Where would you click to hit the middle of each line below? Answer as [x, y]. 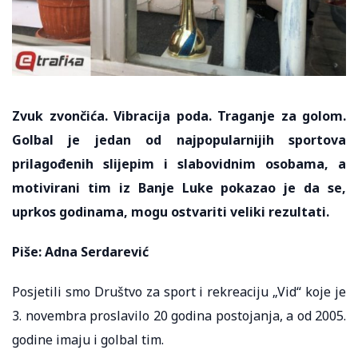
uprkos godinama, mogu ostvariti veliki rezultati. [171, 211]
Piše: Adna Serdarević [80, 251]
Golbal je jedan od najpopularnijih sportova [179, 139]
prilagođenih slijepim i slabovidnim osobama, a [179, 163]
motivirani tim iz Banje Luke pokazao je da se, [179, 187]
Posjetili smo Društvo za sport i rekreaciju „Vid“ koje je [179, 291]
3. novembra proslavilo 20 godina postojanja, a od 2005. [179, 315]
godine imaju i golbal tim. [88, 339]
